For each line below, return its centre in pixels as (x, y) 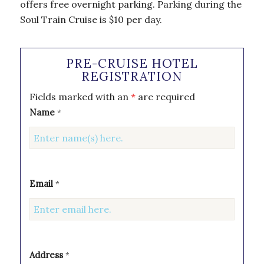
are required (165, 97)
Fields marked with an (80, 97)
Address (47, 255)
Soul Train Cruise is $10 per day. (91, 19)
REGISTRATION (132, 77)
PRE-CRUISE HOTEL (132, 64)
